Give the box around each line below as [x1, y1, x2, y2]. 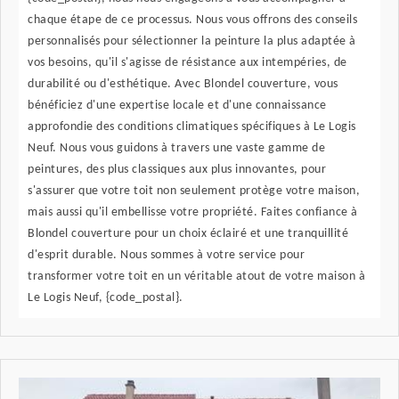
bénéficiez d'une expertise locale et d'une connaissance [28, 99, 327, 113]
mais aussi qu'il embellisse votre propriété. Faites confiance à [28, 206, 358, 220]
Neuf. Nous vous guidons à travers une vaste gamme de [28, 142, 325, 156]
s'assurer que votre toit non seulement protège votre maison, [28, 184, 360, 199]
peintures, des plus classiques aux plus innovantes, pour [28, 163, 326, 177]
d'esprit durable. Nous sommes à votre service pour [28, 248, 305, 263]
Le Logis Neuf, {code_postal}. [28, 291, 183, 305]
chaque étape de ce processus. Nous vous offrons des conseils [28, 13, 357, 28]
